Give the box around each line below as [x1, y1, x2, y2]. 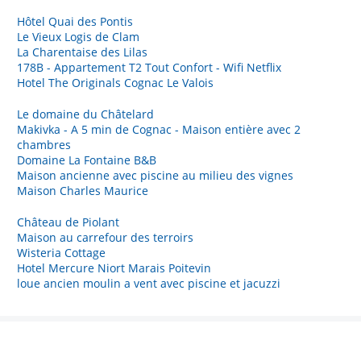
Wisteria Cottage [17, 244, 106, 260]
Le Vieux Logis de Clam [17, 28, 139, 44]
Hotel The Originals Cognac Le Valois [17, 74, 214, 90]
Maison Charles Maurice [17, 182, 148, 198]
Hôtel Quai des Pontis [17, 13, 133, 29]
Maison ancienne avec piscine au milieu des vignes [17, 167, 293, 183]
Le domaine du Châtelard [17, 106, 154, 122]
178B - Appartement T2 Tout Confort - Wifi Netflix [17, 59, 281, 75]
